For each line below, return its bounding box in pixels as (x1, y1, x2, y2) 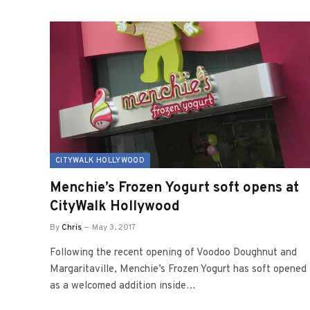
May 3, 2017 (92, 221, 136, 233)
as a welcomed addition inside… (50, 279, 196, 293)
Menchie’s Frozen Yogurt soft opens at (50, 179, 299, 197)
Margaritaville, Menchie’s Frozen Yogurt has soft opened (50, 262, 307, 276)
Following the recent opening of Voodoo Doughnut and (50, 246, 297, 259)
